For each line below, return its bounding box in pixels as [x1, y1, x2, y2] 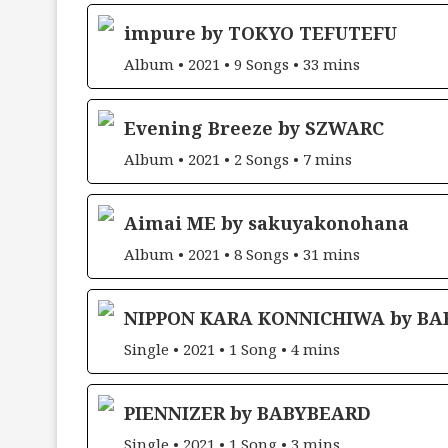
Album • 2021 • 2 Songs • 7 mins [124, 148, 352, 169]
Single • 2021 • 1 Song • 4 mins [124, 338, 340, 359]
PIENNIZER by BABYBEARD [124, 400, 371, 425]
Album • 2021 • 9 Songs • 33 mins [124, 53, 360, 74]
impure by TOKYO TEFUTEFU [124, 20, 397, 45]
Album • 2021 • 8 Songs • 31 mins [124, 243, 360, 264]
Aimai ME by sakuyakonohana [124, 210, 409, 235]
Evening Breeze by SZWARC [124, 115, 384, 140]
